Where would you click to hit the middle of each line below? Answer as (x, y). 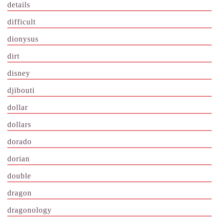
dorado (20, 141)
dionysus (23, 39)
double (19, 175)
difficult (22, 22)
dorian (19, 158)
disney (19, 73)
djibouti (21, 90)
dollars (19, 124)
